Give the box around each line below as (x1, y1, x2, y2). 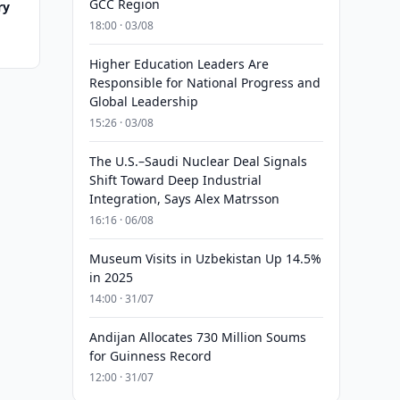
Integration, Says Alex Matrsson (88, 190, 279, 207)
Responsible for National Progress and (88, 74, 321, 91)
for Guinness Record (88, 347, 212, 364)
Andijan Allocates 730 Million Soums (88, 329, 306, 346)
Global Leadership (88, 93, 198, 110)
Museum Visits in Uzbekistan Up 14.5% (88, 250, 321, 267)
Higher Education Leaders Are (88, 55, 269, 72)
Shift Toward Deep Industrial (88, 171, 262, 188)
